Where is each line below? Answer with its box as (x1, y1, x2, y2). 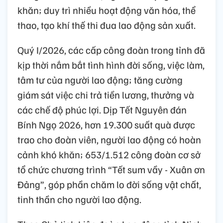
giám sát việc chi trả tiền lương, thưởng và (17, 88, 194, 101)
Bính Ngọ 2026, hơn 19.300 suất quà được (17, 117, 195, 131)
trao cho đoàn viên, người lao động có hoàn (17, 132, 201, 146)
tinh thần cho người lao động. (17, 192, 141, 206)
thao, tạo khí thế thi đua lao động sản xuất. (17, 18, 196, 31)
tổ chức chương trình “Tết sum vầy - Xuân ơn (17, 162, 205, 176)
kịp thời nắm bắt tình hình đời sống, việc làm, (17, 58, 205, 71)
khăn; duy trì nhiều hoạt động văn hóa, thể (17, 3, 196, 16)
